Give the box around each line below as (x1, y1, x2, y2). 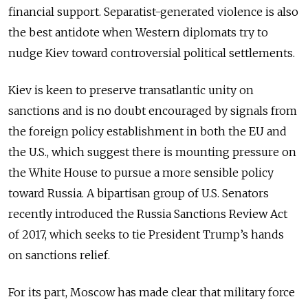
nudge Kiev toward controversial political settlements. (8, 45, 295, 60)
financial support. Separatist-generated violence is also (8, 4, 298, 19)
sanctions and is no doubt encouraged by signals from (8, 103, 297, 118)
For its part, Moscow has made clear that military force (8, 285, 295, 299)
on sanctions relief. (8, 247, 113, 262)
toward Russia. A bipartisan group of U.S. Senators (8, 186, 269, 200)
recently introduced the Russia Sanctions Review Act (8, 206, 287, 221)
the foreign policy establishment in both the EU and (8, 124, 287, 138)
